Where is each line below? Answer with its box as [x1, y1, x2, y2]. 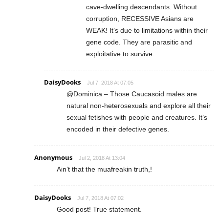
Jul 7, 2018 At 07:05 [87, 79, 133, 86]
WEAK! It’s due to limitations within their [86, 26, 208, 34]
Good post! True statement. [57, 205, 142, 213]
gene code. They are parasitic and [86, 38, 192, 46]
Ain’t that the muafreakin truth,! [57, 165, 152, 173]
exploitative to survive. [86, 49, 154, 58]
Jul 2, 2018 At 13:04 [79, 154, 125, 161]
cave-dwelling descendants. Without [86, 2, 197, 11]
